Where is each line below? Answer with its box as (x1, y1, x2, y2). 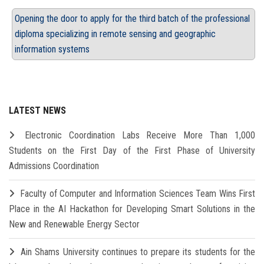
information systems (15, 44, 90, 55)
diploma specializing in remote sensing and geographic (15, 28, 216, 40)
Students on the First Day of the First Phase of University (9, 145, 255, 157)
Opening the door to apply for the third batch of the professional (15, 13, 250, 25)
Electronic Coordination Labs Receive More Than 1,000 (24, 130, 256, 141)
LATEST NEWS (9, 105, 66, 117)
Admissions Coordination (9, 160, 99, 172)
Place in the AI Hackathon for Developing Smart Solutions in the (9, 203, 255, 215)
